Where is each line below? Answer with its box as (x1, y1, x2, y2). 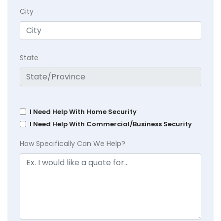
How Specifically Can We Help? (20, 138, 125, 148)
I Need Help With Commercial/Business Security (30, 119, 192, 129)
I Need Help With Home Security (30, 107, 137, 116)
